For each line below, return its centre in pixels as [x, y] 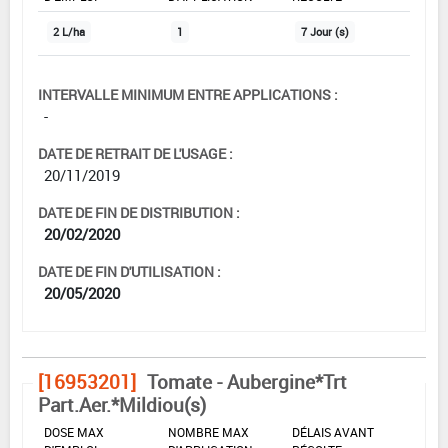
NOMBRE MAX [208, 431]
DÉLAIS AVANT [333, 431]
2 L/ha [69, 31]
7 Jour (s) [325, 31]
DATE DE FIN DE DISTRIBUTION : [139, 212]
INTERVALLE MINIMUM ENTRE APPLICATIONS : [188, 94]
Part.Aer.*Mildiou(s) [122, 404]
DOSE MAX [74, 431]
